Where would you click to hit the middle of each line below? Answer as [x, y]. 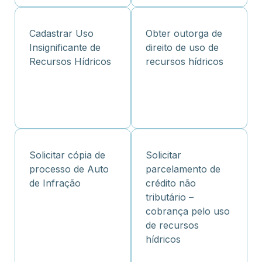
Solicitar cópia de [67, 155]
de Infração [55, 183]
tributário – [170, 197]
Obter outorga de [184, 34]
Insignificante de [65, 48]
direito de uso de [182, 48]
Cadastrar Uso [61, 34]
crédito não [171, 183]
